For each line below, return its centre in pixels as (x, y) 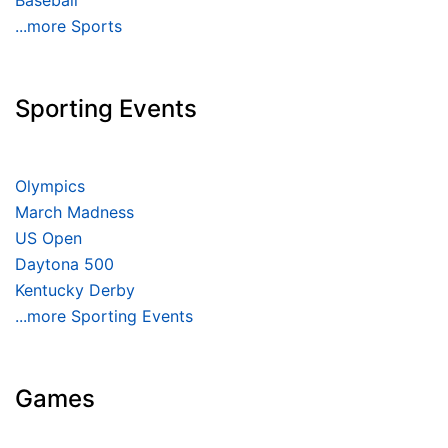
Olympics (50, 186)
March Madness (74, 212)
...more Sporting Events (104, 316)
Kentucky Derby (75, 290)
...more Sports (68, 26)
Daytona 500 (64, 264)
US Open (48, 238)
